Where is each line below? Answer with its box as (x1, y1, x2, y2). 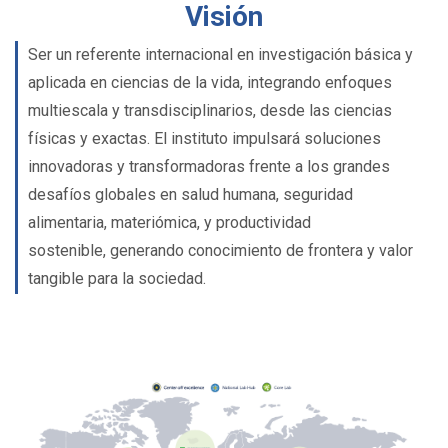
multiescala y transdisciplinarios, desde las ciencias (28, 101, 392, 120)
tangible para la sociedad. (28, 269, 206, 288)
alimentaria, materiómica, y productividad (28, 213, 311, 232)
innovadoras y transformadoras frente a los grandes (28, 157, 390, 176)
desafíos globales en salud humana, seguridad (28, 185, 353, 204)
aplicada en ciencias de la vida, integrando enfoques (28, 73, 392, 92)
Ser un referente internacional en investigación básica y (28, 45, 413, 64)
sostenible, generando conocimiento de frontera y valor (28, 241, 413, 260)
